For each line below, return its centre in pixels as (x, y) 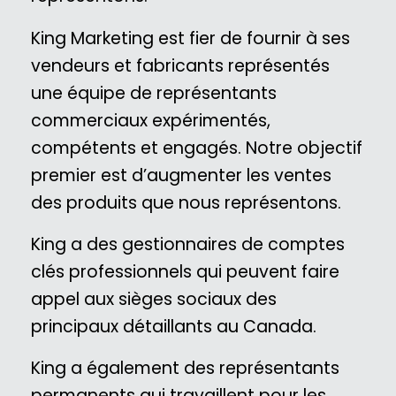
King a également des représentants (185, 369)
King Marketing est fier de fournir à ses (190, 38)
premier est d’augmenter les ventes (181, 175)
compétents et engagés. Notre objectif (197, 148)
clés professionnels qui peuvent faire (185, 271)
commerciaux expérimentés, (151, 120)
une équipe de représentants (154, 93)
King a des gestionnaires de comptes (188, 244)
